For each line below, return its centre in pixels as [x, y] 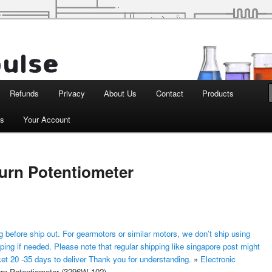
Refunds [25, 93]
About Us [121, 93]
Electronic [218, 259]
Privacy [71, 93]
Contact [169, 93]
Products [218, 93]
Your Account [47, 119]
